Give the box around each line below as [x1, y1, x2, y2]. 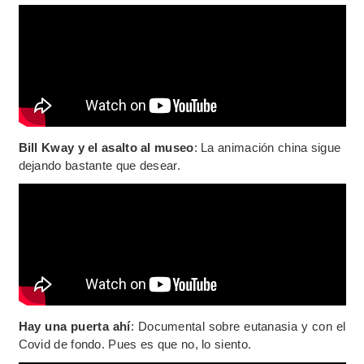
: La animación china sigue [193, 141, 341, 155]
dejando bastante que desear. [18, 158, 180, 173]
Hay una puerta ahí [18, 319, 131, 334]
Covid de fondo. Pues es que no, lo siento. [18, 337, 252, 352]
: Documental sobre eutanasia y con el [130, 319, 346, 334]
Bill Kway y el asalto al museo [18, 141, 194, 155]
